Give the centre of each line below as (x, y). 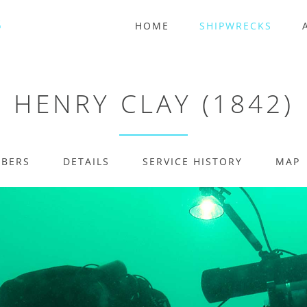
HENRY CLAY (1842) (153, 103)
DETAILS (86, 161)
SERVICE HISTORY (192, 161)
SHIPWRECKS (236, 26)
